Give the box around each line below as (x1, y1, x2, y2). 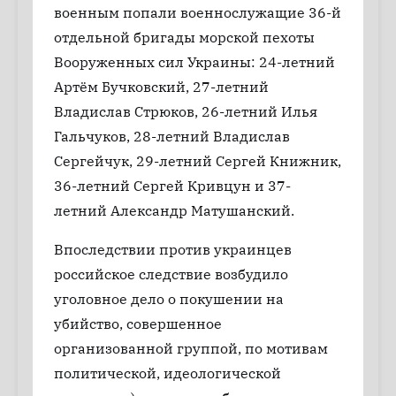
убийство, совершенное (54, 315, 222, 332)
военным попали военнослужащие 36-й (54, 4, 341, 21)
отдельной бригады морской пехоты (54, 28, 315, 46)
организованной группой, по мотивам (54, 339, 328, 357)
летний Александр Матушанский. (54, 202, 294, 219)
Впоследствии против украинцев (54, 240, 292, 258)
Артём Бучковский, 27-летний (54, 78, 269, 95)
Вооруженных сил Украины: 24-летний (54, 53, 335, 71)
